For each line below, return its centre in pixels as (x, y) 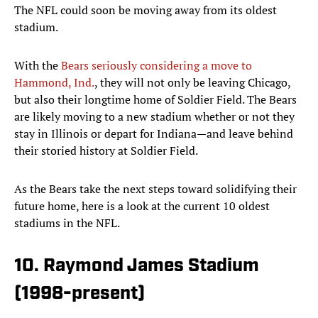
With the (38, 66)
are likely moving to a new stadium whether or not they (154, 117)
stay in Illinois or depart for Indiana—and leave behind (154, 134)
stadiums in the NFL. (67, 223)
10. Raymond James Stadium (137, 267)
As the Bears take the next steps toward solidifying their (155, 189)
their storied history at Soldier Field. (106, 151)
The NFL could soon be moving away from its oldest (146, 10)
